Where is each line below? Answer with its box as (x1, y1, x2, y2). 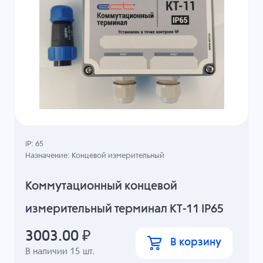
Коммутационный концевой (25, 180, 178, 193)
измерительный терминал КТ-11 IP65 (25, 203, 224, 216)
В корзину (170, 237, 221, 248)
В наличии (25, 247, 70, 257)
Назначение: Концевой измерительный (25, 151, 165, 160)
